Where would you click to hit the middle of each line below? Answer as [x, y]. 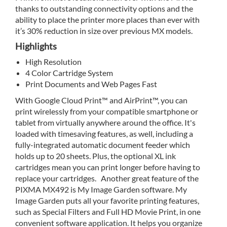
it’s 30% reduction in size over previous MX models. [104, 31]
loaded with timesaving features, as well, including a [104, 134]
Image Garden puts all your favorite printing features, [107, 201]
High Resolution [53, 62]
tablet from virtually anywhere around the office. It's [105, 123]
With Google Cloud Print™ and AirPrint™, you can [101, 100]
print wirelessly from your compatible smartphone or [107, 111]
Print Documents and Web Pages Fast [91, 84]
